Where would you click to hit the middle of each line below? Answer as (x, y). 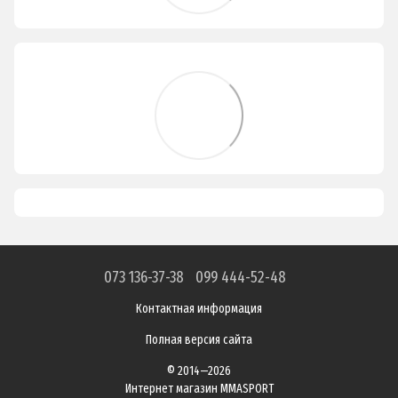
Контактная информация (199, 308)
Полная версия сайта (199, 339)
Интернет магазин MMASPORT (199, 388)
